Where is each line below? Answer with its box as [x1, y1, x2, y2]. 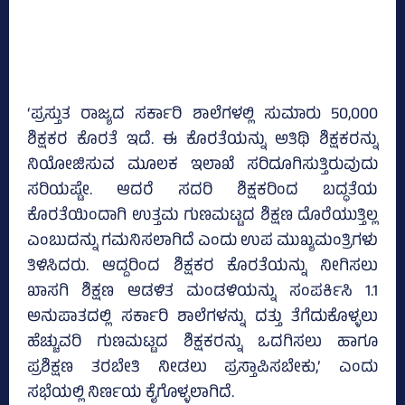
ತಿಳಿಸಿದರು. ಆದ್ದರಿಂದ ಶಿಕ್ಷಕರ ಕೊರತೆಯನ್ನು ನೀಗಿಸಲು [27, 254, 378, 282]
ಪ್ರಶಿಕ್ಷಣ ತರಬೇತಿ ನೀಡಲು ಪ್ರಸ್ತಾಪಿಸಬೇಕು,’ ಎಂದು [27, 355, 378, 383]
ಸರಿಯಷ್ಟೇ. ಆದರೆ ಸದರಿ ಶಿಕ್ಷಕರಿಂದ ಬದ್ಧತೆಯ [27, 178, 378, 206]
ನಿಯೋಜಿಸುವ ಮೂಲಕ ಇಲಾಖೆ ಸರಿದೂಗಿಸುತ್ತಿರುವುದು [27, 153, 378, 181]
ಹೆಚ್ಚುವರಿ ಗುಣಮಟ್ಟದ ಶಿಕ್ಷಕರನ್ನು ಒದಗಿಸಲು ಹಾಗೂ [27, 330, 378, 358]
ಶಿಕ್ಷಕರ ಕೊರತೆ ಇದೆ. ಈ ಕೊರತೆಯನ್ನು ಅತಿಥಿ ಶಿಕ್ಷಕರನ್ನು [27, 127, 378, 155]
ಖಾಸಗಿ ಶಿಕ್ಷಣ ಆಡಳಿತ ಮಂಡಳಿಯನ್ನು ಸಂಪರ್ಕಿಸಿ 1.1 [27, 279, 378, 307]
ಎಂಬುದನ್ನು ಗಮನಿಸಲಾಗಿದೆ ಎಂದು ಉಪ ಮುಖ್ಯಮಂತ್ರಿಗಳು [27, 229, 378, 257]
